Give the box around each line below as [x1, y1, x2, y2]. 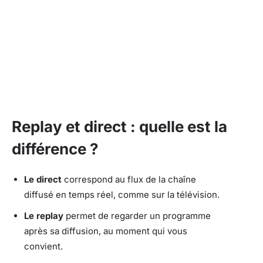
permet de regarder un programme [63, 210, 211, 221]
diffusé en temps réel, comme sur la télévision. [24, 188, 220, 200]
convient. [24, 240, 63, 252]
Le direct [24, 173, 62, 185]
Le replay [24, 210, 63, 221]
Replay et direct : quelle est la [12, 117, 227, 136]
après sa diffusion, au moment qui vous [24, 225, 187, 237]
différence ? [12, 139, 99, 158]
